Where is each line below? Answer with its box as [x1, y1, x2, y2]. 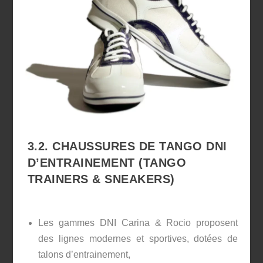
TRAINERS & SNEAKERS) [27, 173, 175, 186]
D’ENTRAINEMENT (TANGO [27, 156, 187, 170]
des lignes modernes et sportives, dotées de [38, 233, 238, 244]
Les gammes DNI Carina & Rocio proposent [38, 217, 238, 228]
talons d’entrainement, [38, 249, 130, 259]
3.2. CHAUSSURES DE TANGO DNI [27, 140, 227, 153]
